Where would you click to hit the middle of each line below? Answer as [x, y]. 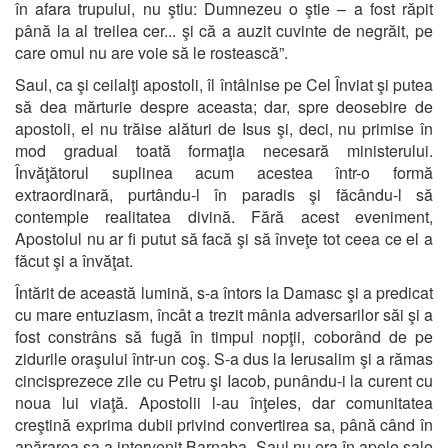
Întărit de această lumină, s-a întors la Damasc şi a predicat [224, 292]
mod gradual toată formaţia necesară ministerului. [224, 150]
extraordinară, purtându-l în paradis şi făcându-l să [224, 194]
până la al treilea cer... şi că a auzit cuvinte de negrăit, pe [224, 30]
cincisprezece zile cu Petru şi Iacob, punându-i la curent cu [224, 380]
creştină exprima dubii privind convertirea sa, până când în [224, 424]
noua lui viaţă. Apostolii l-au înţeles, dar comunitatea [224, 402]
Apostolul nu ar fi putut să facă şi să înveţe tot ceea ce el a [224, 238]
